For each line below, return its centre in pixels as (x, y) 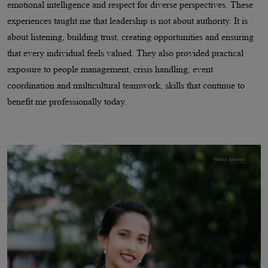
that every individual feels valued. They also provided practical (125, 53)
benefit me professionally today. (67, 102)
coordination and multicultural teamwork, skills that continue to (126, 86)
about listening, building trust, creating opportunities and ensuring (130, 37)
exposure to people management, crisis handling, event (110, 69)
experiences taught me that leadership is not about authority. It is (127, 21)
